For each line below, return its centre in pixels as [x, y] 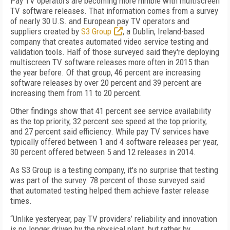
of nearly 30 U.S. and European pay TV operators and [100, 21]
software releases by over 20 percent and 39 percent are [106, 83]
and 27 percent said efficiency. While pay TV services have [110, 131]
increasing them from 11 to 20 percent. [76, 93]
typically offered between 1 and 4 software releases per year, [114, 142]
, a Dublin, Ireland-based [164, 31]
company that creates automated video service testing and [109, 42]
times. [21, 201]
